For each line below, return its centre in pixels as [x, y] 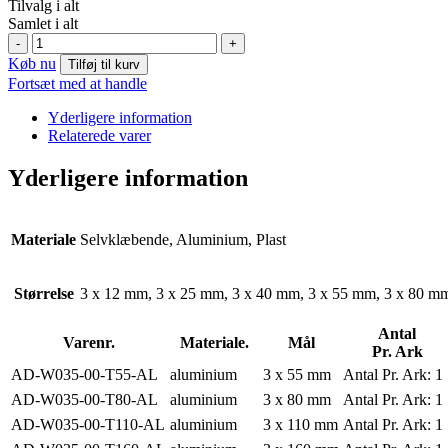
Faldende [60, 77]
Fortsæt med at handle [77, 84]
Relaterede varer [99, 136]
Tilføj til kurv [104, 65]
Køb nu [32, 64]
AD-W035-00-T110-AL [88, 425]
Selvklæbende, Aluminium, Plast [183, 240]
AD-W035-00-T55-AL [84, 375]
